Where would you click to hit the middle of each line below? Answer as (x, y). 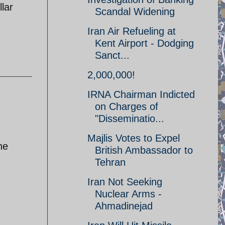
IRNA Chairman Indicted (141, 94)
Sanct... (112, 55)
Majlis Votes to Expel (134, 138)
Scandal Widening (135, 12)
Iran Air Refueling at (132, 31)
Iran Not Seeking (125, 182)
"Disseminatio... (130, 119)
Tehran (110, 162)
